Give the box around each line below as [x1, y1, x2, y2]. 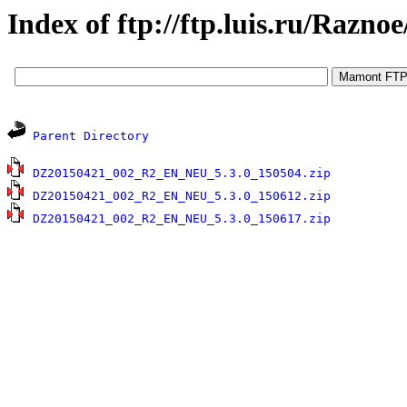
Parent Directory [33, 129, 149, 144]
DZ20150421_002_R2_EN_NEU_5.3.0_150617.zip [33, 212, 331, 226]
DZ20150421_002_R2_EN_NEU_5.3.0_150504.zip [33, 166, 331, 181]
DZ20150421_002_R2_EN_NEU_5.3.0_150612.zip [33, 189, 331, 203]
